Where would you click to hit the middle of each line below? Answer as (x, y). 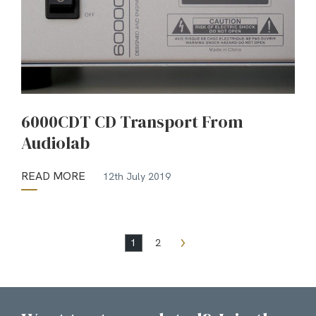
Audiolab (55, 143)
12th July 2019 (137, 176)
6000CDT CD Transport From (132, 122)
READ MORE (53, 176)
